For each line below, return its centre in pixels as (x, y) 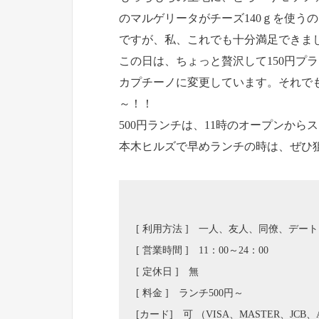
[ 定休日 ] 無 (167, 272)
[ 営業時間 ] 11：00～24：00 (202, 251)
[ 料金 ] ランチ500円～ (190, 293)
